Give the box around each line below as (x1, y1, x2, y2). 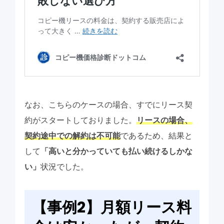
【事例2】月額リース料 (31, 196, 191, 218)
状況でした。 (40, 162, 88, 171)
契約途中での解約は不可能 (24, 131, 120, 140)
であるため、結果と (120, 131, 192, 140)
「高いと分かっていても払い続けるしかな (40, 146, 192, 155)
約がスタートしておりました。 (24, 115, 136, 124)
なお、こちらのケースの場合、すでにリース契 (24, 100, 192, 109)
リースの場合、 (136, 115, 192, 124)
